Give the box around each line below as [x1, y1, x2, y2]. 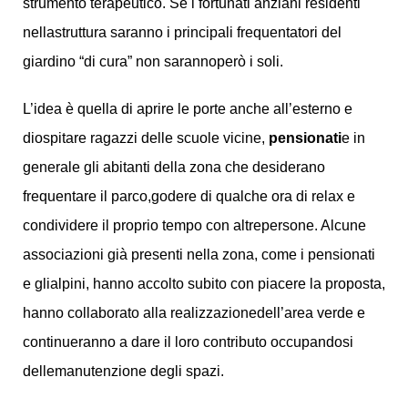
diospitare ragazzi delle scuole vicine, [22, 130, 269, 146]
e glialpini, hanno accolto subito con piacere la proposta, [22, 276, 385, 291]
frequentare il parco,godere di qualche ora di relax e [22, 189, 355, 204]
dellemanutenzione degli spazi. [22, 363, 224, 379]
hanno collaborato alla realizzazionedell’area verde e [22, 305, 365, 321]
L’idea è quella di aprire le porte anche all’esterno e [22, 101, 352, 117]
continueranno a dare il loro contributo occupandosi [22, 334, 353, 350]
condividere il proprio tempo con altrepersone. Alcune [22, 218, 366, 233]
